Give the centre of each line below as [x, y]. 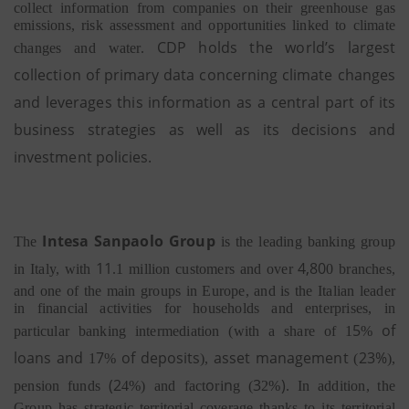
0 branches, [361, 269]
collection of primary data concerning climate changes [204, 75]
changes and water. [79, 48]
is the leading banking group [308, 241]
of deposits [161, 358]
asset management [281, 358]
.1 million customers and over [203, 269]
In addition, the [346, 386]
